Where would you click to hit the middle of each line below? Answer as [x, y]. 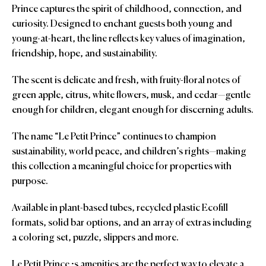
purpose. [30, 182]
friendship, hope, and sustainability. [85, 54]
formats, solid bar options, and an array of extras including [132, 224]
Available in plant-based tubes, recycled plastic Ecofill [120, 209]
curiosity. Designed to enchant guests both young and [122, 25]
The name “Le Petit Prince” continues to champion [114, 137]
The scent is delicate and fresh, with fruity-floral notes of [126, 81]
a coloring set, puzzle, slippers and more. [95, 238]
